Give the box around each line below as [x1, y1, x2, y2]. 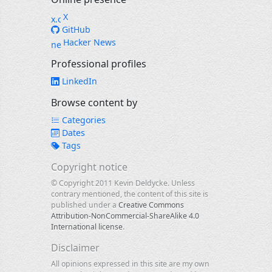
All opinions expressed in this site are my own [51, 259, 209, 269]
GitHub [59, 24, 90, 35]
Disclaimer [51, 241, 100, 254]
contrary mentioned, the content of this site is [51, 189, 208, 199]
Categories [59, 114, 106, 126]
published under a [51, 200, 118, 210]
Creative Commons [118, 200, 184, 210]
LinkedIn [59, 75, 97, 87]
